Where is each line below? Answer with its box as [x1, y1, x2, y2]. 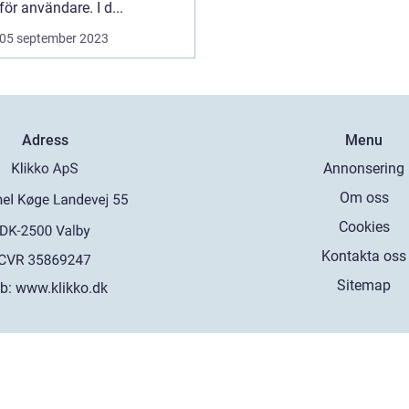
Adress [21, 131, 68, 149]
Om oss [339, 189, 389, 206]
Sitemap [337, 277, 392, 294]
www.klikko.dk [16, 278, 109, 297]
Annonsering [323, 160, 405, 177]
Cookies [338, 218, 390, 236]
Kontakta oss [321, 247, 407, 265]
